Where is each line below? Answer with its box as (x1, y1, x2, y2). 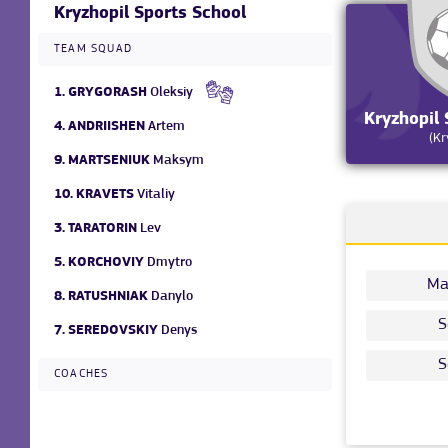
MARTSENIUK (68, 153, 150, 169)
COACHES (54, 368, 109, 381)
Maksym (153, 153, 204, 169)
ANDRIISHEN (68, 119, 145, 135)
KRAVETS (76, 187, 134, 203)
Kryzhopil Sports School (54, 4, 246, 24)
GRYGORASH (68, 85, 147, 101)
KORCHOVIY (68, 255, 144, 271)
